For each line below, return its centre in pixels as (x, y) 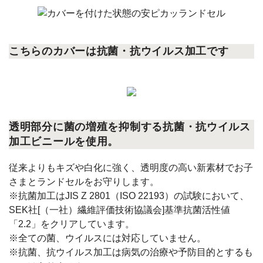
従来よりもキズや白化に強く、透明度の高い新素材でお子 (131, 168)
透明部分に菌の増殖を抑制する (86, 127)
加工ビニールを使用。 (64, 141)
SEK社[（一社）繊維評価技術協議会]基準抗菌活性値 (119, 210)
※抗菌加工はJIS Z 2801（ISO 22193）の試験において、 (129, 196)
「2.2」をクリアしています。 (72, 224)
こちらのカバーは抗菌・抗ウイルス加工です (119, 51)
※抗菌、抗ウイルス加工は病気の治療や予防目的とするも (131, 252)
